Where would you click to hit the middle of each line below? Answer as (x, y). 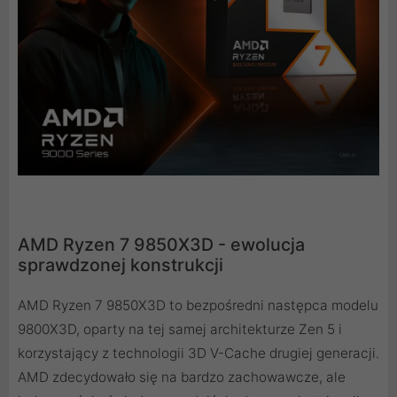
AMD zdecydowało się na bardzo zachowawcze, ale (182, 378)
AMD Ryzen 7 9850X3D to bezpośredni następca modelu (198, 306)
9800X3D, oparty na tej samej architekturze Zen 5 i (180, 330)
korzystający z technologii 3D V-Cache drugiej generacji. (198, 354)
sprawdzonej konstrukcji (121, 265)
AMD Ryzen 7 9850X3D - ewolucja (161, 245)
